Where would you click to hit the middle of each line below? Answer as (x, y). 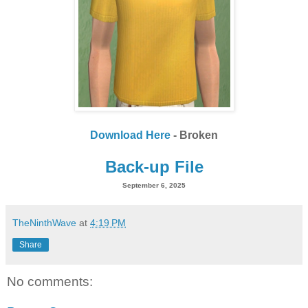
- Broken (194, 135)
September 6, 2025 (154, 186)
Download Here (130, 135)
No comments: (50, 282)
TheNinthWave (44, 223)
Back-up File (154, 167)
